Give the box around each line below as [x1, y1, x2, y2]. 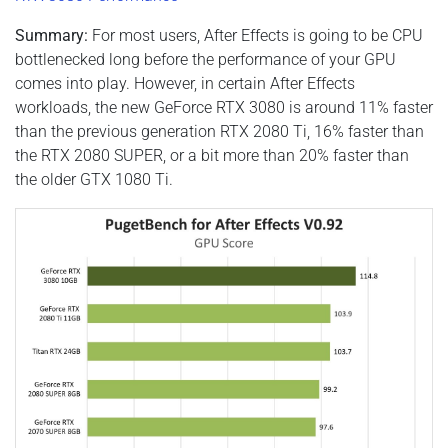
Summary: [15, 25, 88, 45]
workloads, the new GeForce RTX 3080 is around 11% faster [15, 97, 433, 117]
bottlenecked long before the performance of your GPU [15, 49, 396, 69]
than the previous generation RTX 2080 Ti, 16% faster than [15, 121, 424, 141]
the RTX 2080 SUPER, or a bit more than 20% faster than [15, 145, 409, 165]
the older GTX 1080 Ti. [15, 169, 173, 189]
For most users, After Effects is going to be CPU [88, 25, 423, 45]
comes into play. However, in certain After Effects [15, 73, 355, 93]
